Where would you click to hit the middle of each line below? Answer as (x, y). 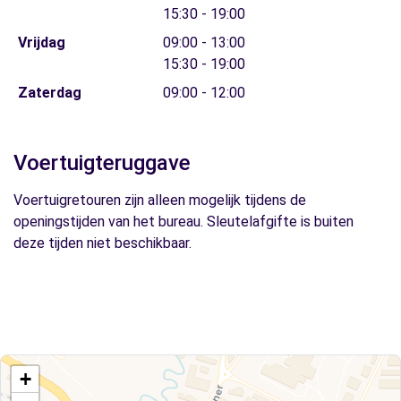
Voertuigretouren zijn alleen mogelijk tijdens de (160, 200)
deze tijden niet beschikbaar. (102, 243)
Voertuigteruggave (102, 163)
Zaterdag (49, 93)
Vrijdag (41, 43)
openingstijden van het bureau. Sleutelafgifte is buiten (183, 222)
